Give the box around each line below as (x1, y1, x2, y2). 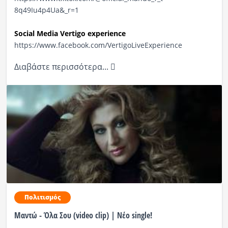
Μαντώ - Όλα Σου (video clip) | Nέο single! (14, 210, 152, 221)
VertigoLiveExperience (107, 40, 182, 50)
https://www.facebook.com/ (14, 40, 107, 50)
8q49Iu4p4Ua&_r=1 (14, 5, 79, 15)
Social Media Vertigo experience (14, 28, 128, 39)
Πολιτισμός (24, 193, 61, 202)
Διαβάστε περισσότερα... (14, 61, 110, 73)
